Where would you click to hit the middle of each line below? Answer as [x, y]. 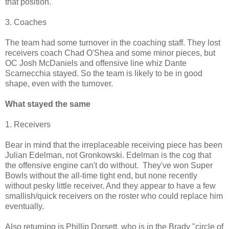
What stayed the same [48, 104]
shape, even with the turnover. [59, 83]
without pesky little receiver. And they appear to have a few [110, 186]
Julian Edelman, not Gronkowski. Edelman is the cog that [108, 155]
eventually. [25, 206]
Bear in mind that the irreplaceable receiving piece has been [114, 145]
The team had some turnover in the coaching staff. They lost [113, 42]
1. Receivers [28, 124]
